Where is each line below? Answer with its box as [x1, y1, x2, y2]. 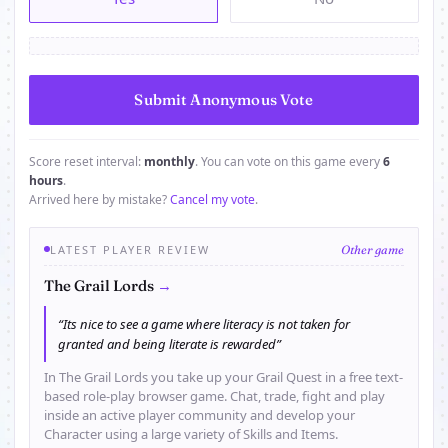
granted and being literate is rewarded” [58, 334, 281, 353]
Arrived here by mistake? [29, 190, 170, 208]
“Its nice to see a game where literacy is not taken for [58, 314, 350, 333]
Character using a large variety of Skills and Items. [44, 424, 338, 443]
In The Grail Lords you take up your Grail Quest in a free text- [44, 367, 403, 386]
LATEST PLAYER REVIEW [50, 241, 210, 257]
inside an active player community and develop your [44, 405, 355, 424]
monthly [144, 152, 195, 170]
